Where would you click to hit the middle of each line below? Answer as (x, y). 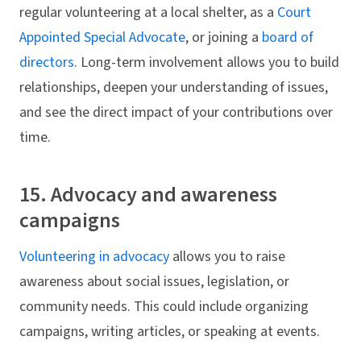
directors (47, 62)
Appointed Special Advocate (102, 37)
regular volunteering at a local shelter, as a (148, 12)
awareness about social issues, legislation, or (154, 282)
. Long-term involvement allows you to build (207, 62)
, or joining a (224, 37)
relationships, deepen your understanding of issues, (174, 87)
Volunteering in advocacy (94, 257)
